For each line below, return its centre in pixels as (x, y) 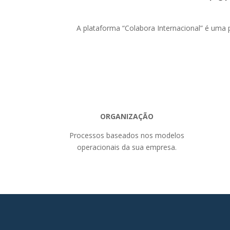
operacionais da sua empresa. (127, 147)
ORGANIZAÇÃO (127, 116)
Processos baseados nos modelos (127, 135)
